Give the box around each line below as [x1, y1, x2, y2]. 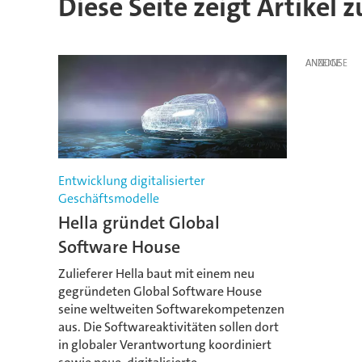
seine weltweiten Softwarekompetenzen [57, 300, 284, 318]
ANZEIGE [305, 56, 341, 69]
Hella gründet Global [57, 211, 220, 235]
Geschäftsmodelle [57, 190, 159, 208]
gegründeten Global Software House [57, 282, 262, 300]
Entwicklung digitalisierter [57, 172, 205, 190]
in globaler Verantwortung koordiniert [57, 335, 271, 353]
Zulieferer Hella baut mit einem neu [57, 264, 255, 282]
